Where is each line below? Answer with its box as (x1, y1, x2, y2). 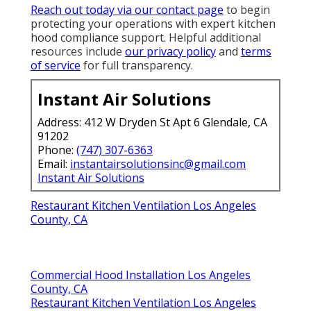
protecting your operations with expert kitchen (31, 15, 276, 31)
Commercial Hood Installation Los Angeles (31, 267, 251, 283)
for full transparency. (81, 57, 193, 73)
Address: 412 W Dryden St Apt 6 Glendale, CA (37, 114, 267, 130)
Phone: (37, 142, 76, 158)
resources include (31, 43, 125, 59)
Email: (37, 155, 70, 171)
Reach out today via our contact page (31, 1, 224, 17)
